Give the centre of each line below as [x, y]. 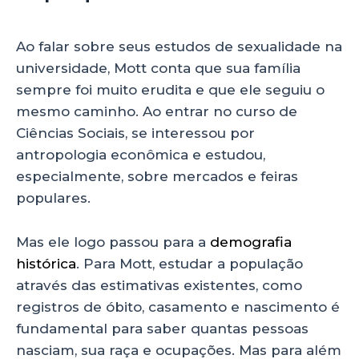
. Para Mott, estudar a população [190, 263]
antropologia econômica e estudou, [141, 155]
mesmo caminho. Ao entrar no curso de [157, 112]
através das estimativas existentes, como [159, 285]
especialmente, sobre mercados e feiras [157, 177]
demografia [251, 242]
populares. [55, 198]
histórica [46, 263]
